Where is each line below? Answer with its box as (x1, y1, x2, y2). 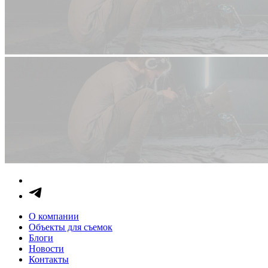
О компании (29, 211, 79, 221)
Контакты (29, 254, 69, 264)
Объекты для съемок (29, 221, 112, 232)
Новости (29, 243, 64, 254)
